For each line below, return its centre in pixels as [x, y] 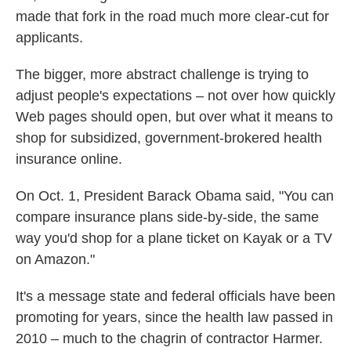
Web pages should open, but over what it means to [174, 117]
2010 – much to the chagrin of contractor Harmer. [169, 338]
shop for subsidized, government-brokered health [169, 138]
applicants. [49, 38]
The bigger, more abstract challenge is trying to [162, 74]
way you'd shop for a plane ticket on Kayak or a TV [174, 238]
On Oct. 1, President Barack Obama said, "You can [175, 196]
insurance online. [69, 159]
